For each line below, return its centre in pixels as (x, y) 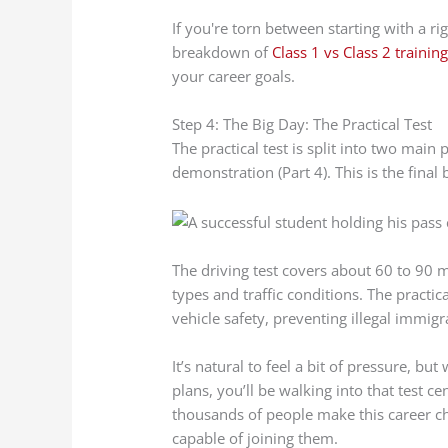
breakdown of (222, 52)
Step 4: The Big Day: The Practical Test (302, 124)
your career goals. (234, 76)
